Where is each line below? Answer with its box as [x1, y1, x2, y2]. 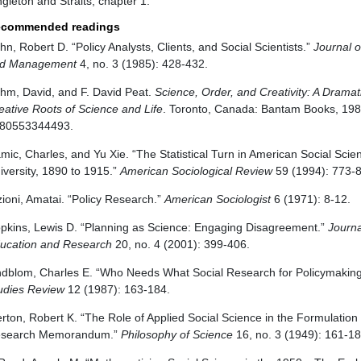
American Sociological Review [119, 164, 272, 177]
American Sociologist [164, 193, 271, 205]
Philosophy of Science [120, 328, 233, 341]
